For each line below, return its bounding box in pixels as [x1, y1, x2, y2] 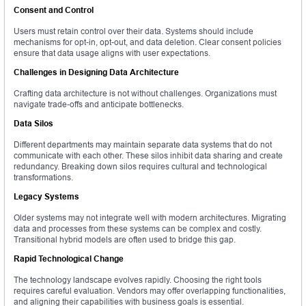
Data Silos [14, 118, 53, 129]
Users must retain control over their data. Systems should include [14, 26, 253, 37]
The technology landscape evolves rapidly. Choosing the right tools [14, 275, 262, 286]
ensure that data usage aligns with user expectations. [14, 48, 210, 59]
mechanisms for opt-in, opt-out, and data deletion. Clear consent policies [14, 37, 281, 48]
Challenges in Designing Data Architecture [14, 67, 179, 78]
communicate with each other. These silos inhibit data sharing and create [14, 150, 283, 161]
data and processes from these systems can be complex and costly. [14, 223, 262, 234]
